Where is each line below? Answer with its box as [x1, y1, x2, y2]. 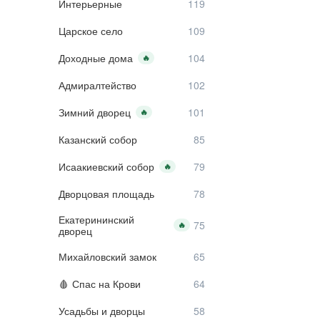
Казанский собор [59, 132, 137, 146]
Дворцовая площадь [59, 186, 154, 201]
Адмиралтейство [59, 78, 136, 92]
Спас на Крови [72, 276, 141, 291]
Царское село [59, 24, 123, 38]
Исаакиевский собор [59, 159, 154, 174]
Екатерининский [59, 212, 134, 226]
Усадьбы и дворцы [59, 304, 145, 318]
